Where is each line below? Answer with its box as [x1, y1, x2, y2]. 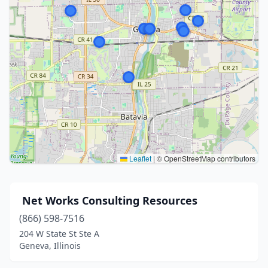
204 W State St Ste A [19, 228, 99, 239]
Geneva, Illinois [19, 240, 81, 251]
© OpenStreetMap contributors [155, 153, 255, 163]
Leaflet [127, 153, 151, 163]
